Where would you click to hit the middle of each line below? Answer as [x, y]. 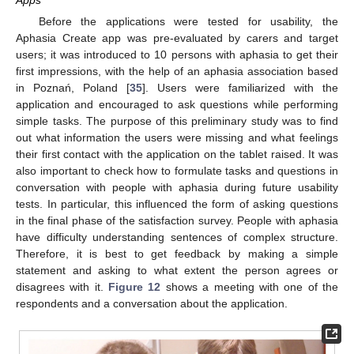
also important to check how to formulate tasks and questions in [177, 171]
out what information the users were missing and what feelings [177, 138]
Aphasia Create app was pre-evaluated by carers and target [177, 38]
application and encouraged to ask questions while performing [177, 105]
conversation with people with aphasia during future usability [177, 188]
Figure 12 [135, 287]
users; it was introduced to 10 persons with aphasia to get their [177, 55]
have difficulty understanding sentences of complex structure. [177, 237]
